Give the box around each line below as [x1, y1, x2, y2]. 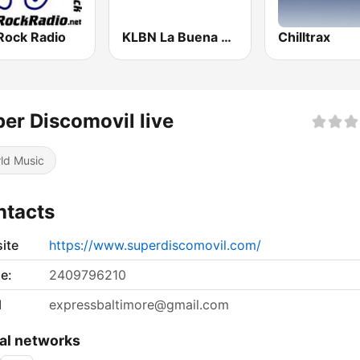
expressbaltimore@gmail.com [49, 297, 229, 313]
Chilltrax [277, 29, 330, 46]
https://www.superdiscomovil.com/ [49, 237, 261, 254]
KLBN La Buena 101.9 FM [221, 29, 232, 46]
